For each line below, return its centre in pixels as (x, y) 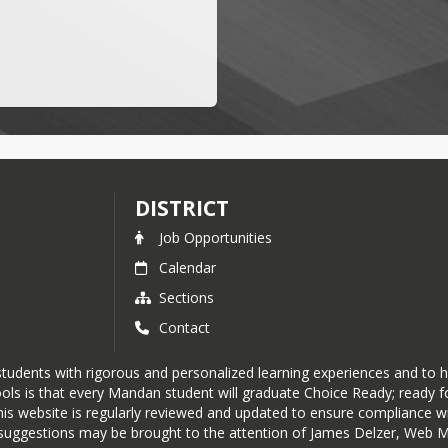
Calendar (187, 267)
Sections (186, 297)
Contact (184, 327)
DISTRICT (181, 208)
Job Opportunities (215, 237)
